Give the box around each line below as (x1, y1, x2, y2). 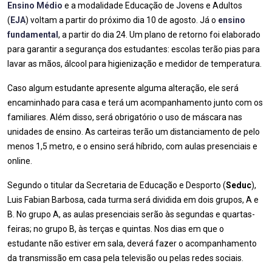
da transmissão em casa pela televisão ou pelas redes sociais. (7, 253, 243, 263)
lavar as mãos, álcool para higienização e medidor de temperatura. (7, 59, 262, 69)
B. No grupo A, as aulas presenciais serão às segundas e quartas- (7, 209, 255, 219)
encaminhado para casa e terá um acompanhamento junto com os (7, 98, 263, 107)
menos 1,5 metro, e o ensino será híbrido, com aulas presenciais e (7, 141, 257, 151)
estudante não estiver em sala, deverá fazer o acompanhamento (7, 239, 257, 248)
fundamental (7, 30, 58, 39)
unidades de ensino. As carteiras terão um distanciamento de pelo (7, 127, 260, 137)
